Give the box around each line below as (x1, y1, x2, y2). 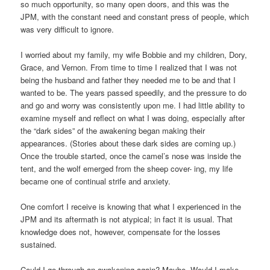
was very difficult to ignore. (20, 23, 115, 35)
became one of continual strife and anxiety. (20, 175, 171, 187)
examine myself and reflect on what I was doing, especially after (20, 112, 245, 124)
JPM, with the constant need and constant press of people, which (20, 10, 250, 22)
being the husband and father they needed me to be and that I (20, 74, 236, 86)
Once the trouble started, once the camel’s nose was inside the (20, 150, 242, 162)
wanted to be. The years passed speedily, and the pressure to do (20, 87, 247, 98)
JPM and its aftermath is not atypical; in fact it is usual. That (20, 213, 233, 225)
